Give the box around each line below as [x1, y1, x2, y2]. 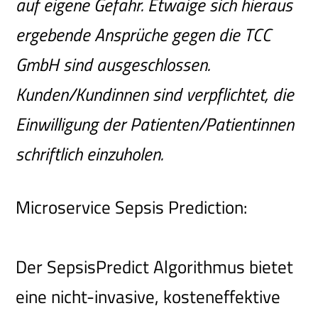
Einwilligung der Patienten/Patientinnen [16, 111, 295, 138]
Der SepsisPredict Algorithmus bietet [16, 253, 294, 280]
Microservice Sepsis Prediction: [16, 193, 248, 221]
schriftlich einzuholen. [16, 141, 164, 168]
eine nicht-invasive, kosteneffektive [16, 283, 281, 310]
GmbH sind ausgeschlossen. [16, 51, 211, 79]
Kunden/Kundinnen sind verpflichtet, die [16, 81, 295, 109]
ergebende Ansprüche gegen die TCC [16, 21, 272, 49]
